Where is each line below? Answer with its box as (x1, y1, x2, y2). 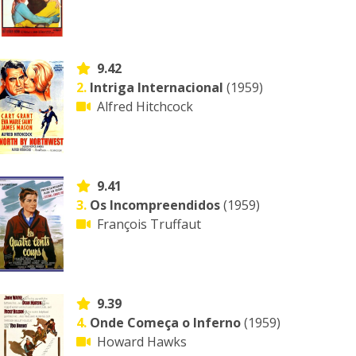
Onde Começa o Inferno (90, 314, 241, 331)
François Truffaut (97, 215, 201, 233)
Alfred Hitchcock (97, 98, 193, 115)
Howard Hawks (97, 333, 187, 350)
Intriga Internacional (90, 79, 223, 96)
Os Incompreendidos (90, 196, 220, 214)
